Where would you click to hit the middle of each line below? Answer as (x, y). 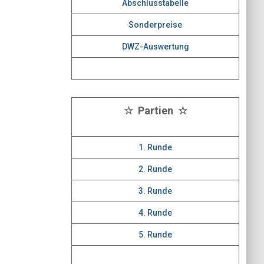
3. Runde (155, 191)
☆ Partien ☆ (155, 110)
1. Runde (155, 147)
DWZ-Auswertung (155, 47)
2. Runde (155, 169)
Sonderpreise (155, 25)
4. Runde (155, 213)
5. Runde (155, 235)
